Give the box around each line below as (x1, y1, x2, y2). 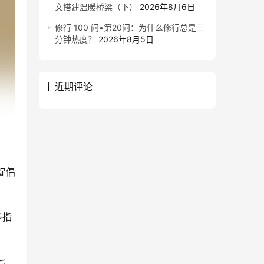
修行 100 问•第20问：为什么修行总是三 (55, 22, 204, 32)
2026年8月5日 (98, 34, 154, 44)
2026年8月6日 (140, 2, 195, 12)
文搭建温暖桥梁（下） (55, 2, 137, 12)
